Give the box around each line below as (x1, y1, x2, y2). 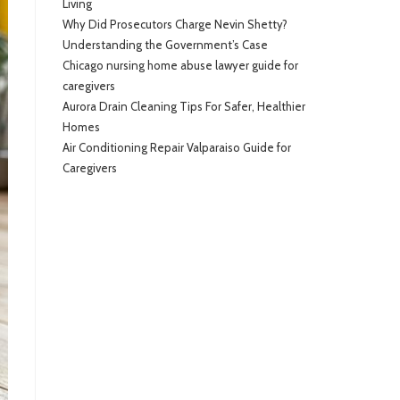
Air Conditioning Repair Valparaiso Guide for (62, 140, 291, 154)
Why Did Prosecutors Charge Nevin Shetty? (62, 17, 287, 31)
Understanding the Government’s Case (62, 37, 268, 52)
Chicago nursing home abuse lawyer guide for (62, 58, 298, 72)
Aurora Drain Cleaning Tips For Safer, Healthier (62, 99, 305, 113)
